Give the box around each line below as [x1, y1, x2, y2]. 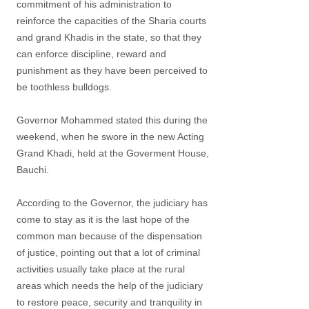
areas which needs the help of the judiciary [17, 280, 203, 291]
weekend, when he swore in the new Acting [17, 131, 204, 142]
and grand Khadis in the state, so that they [17, 32, 201, 43]
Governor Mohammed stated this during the [17, 114, 208, 126]
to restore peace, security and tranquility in [17, 297, 202, 308]
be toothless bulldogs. [17, 81, 112, 92]
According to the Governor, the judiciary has [17, 197, 208, 208]
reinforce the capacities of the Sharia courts [17, 15, 206, 26]
